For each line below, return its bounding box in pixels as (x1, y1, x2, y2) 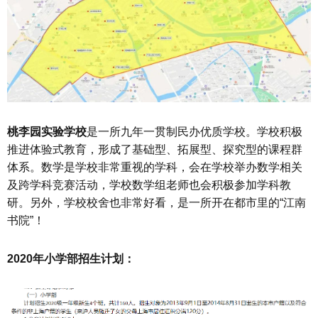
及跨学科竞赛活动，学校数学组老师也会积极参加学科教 (7, 179, 291, 192)
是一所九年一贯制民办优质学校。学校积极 (87, 126, 302, 138)
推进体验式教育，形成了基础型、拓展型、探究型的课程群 (7, 143, 302, 156)
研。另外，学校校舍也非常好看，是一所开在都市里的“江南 (7, 197, 306, 209)
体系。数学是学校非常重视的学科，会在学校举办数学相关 (7, 161, 302, 174)
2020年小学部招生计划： (7, 252, 135, 265)
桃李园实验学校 (7, 126, 87, 138)
